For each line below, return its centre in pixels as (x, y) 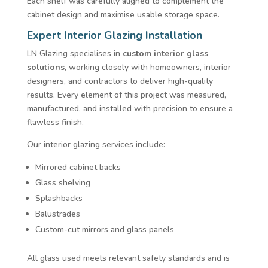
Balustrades (57, 214)
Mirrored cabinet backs (78, 167)
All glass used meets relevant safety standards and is (128, 258)
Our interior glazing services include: (96, 144)
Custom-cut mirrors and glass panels (104, 229)
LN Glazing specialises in (74, 53)
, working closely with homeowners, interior (147, 67)
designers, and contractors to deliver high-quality (120, 81)
